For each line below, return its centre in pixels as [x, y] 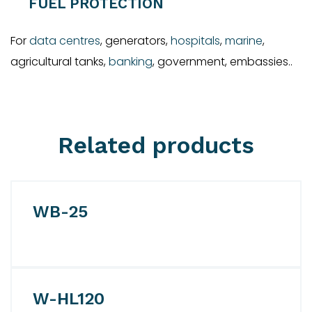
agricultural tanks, [60, 61]
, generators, [135, 40]
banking [131, 61]
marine [244, 40]
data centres [65, 40]
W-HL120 [69, 298]
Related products [156, 145]
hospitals [195, 40]
